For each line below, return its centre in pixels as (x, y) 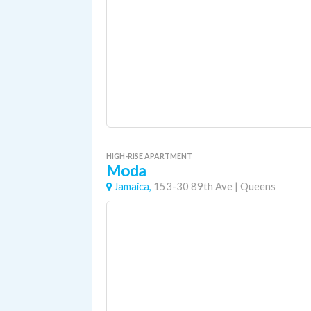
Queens (258, 186)
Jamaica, (133, 186)
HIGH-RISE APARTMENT (149, 156)
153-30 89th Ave (193, 186)
